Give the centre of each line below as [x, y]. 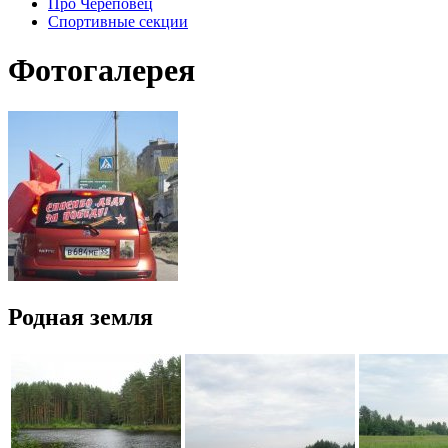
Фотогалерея [101, 70]
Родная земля [80, 317]
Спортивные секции [118, 21]
